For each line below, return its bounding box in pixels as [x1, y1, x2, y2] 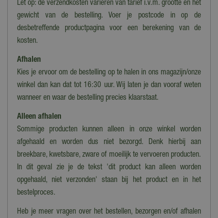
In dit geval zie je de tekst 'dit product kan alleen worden [17, 164, 201, 172]
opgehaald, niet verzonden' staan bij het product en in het [17, 177, 201, 185]
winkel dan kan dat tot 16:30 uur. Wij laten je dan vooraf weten [17, 82, 201, 90]
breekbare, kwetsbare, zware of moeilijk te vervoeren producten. [17, 151, 201, 160]
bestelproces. [17, 189, 57, 198]
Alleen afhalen [17, 113, 61, 122]
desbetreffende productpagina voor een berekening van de [17, 25, 201, 33]
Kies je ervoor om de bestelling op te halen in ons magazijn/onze [17, 69, 201, 77]
